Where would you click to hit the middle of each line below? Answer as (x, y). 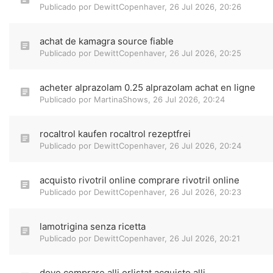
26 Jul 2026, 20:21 (205, 238)
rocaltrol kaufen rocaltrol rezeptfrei (115, 134)
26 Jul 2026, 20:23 (205, 192)
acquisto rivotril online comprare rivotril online (140, 180)
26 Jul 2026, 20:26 (205, 7)
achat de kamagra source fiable (107, 41)
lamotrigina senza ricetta (93, 226)
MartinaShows (121, 99)
